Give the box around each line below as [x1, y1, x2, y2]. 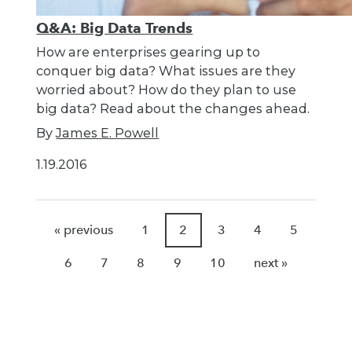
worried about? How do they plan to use [36, 81, 297, 97]
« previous [53, 222, 113, 237]
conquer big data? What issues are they [36, 62, 296, 79]
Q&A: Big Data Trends [36, 18, 193, 37]
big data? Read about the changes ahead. [36, 100, 310, 116]
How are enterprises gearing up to [36, 43, 261, 60]
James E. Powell [56, 125, 159, 141]
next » [254, 255, 288, 270]
